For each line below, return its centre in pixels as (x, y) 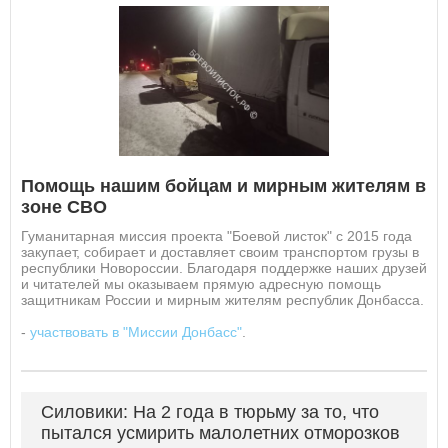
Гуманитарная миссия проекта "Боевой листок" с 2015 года (216, 236)
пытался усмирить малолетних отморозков (220, 433)
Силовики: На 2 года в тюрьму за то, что (210, 412)
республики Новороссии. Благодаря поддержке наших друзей (224, 268)
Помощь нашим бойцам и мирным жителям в (223, 186)
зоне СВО (64, 207)
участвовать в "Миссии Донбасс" (136, 332)
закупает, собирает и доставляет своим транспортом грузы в (220, 252)
